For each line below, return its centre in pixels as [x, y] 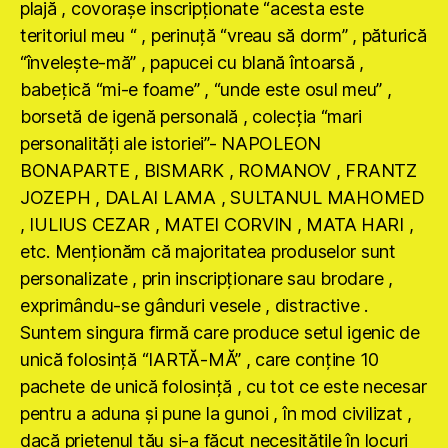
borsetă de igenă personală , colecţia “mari [191, 117]
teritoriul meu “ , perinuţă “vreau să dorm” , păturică [223, 36]
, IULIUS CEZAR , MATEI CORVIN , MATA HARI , [217, 225]
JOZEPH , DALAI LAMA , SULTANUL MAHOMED [222, 198]
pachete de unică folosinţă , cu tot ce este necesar [223, 387]
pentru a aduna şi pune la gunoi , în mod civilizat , [216, 414]
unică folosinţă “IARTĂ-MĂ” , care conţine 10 [200, 360]
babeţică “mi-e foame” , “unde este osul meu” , [206, 90]
